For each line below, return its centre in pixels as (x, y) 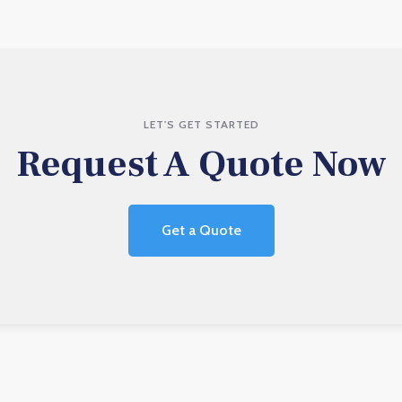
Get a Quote (201, 230)
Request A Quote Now (201, 164)
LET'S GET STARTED (201, 124)
